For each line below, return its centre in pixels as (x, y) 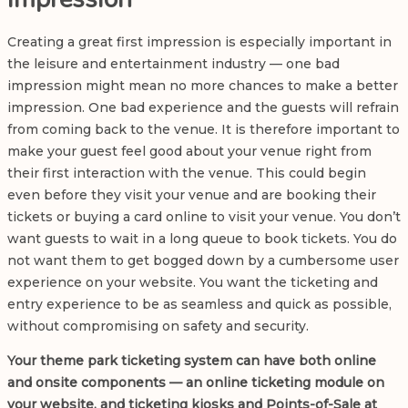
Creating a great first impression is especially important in (199, 42)
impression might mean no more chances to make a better (203, 86)
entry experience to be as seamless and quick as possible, (199, 305)
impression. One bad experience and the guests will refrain (203, 108)
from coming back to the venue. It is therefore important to (204, 130)
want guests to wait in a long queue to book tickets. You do (202, 239)
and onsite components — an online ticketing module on (196, 383)
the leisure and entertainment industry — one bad (173, 64)
